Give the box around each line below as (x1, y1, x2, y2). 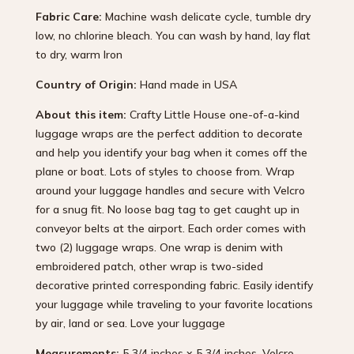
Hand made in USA (136, 77, 237, 92)
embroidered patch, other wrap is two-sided (35, 258, 263, 273)
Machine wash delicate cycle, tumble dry (104, 9, 311, 24)
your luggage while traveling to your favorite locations (35, 296, 313, 311)
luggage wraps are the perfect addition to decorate (35, 126, 303, 141)
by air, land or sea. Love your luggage (35, 315, 225, 330)
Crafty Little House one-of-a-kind (126, 107, 299, 122)
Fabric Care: (35, 9, 105, 24)
